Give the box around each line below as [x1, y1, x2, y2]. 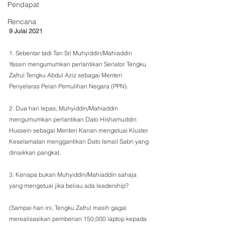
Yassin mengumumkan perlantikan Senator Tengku [9, 60, 148, 68]
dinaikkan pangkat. [9, 149, 62, 156]
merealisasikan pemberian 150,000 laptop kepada [9, 215, 148, 222]
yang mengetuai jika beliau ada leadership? [9, 182, 130, 189]
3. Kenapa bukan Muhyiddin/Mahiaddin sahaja [9, 171, 138, 178]
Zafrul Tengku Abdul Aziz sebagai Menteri [9, 71, 124, 79]
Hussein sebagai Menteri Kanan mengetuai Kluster [9, 127, 150, 134]
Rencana [8, 17, 36, 26]
